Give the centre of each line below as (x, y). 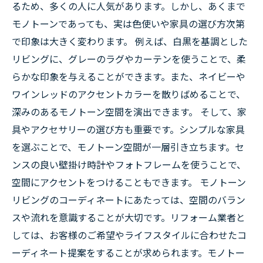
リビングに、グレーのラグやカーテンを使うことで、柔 (129, 59)
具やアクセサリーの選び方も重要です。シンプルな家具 (128, 129)
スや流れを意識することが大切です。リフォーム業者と (129, 217)
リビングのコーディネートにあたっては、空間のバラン (129, 200)
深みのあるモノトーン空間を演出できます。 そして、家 (129, 112)
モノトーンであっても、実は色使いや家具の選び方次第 (128, 23)
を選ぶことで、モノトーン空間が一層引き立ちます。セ (128, 147)
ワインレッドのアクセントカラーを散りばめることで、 (129, 94)
